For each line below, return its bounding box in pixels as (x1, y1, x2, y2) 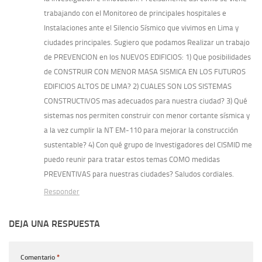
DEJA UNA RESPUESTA (9, 218, 100, 230)
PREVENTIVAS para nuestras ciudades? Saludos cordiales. (44, 170, 234, 179)
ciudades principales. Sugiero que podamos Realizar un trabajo (44, 38, 250, 47)
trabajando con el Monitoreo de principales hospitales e (44, 9, 226, 18)
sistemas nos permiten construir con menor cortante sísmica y (44, 111, 250, 120)
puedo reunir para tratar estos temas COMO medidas (44, 155, 220, 164)
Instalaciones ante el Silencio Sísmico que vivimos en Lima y (44, 23, 239, 33)
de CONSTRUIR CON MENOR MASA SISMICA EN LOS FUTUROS (44, 67, 246, 77)
